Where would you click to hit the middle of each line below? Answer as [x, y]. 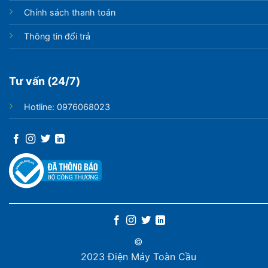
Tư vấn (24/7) [44, 81]
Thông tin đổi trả [57, 36]
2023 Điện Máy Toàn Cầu [138, 256]
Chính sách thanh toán [69, 13]
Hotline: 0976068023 [67, 106]
